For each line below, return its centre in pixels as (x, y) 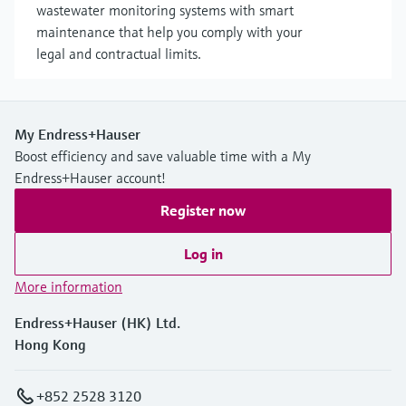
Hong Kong (50, 344)
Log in (203, 254)
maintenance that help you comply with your (169, 32)
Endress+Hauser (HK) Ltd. (97, 323)
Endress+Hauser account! (90, 178)
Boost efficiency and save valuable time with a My (163, 156)
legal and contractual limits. (119, 53)
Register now (203, 210)
